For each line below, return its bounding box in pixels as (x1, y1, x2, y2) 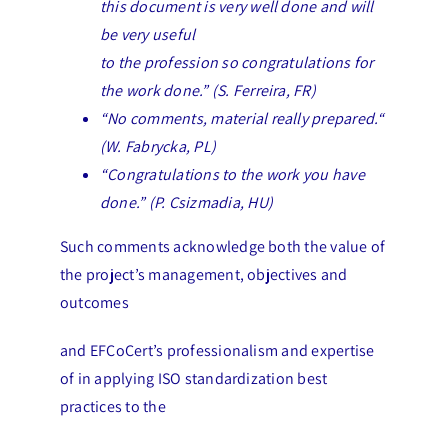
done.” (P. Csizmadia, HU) (99, 192, 273, 213)
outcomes (59, 292, 129, 313)
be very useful (99, 24, 196, 45)
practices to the (59, 396, 166, 417)
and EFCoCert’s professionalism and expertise (59, 340, 375, 361)
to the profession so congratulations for (99, 52, 374, 73)
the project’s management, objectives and (59, 264, 348, 285)
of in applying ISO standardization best (59, 368, 328, 389)
